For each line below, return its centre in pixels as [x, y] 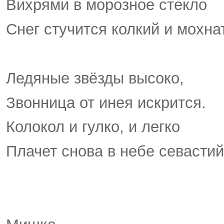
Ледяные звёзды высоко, [95, 78]
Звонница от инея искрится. [106, 102]
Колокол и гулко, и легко [93, 127]
